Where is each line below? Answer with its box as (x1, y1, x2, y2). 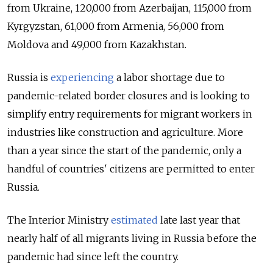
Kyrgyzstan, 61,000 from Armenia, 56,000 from (7, 20, 224, 33)
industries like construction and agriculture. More (7, 126, 243, 139)
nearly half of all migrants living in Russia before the (7, 232, 257, 245)
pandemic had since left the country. (7, 250, 179, 263)
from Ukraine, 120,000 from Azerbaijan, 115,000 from (7, 2, 252, 15)
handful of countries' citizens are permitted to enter (7, 163, 255, 175)
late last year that (158, 214, 240, 227)
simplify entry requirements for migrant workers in (7, 108, 252, 121)
